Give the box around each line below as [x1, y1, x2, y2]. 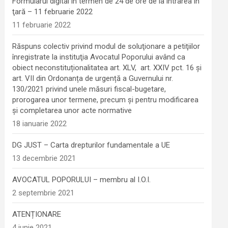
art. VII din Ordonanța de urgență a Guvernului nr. [12, 74, 174, 83]
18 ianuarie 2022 [12, 119, 67, 128]
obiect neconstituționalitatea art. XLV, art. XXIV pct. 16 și [12, 63, 202, 72]
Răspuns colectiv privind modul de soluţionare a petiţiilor [12, 42, 201, 51]
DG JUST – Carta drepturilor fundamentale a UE [12, 140, 170, 150]
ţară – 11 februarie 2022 [12, 7, 93, 16]
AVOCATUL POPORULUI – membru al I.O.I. [12, 175, 151, 184]
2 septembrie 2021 [12, 188, 75, 197]
